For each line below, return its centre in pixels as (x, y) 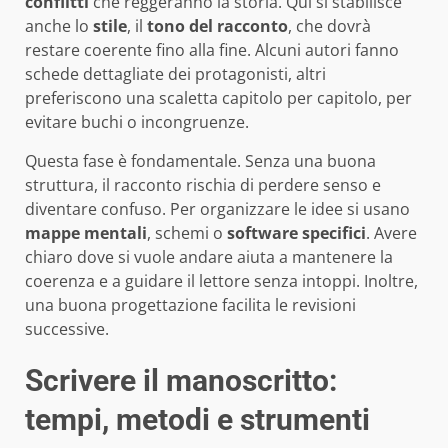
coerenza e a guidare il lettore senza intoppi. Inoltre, (221, 280)
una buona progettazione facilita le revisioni (190, 304)
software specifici (296, 232)
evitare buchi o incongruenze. (137, 121)
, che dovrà (329, 25)
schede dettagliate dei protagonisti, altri (175, 73)
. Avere (391, 232)
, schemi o (187, 232)
